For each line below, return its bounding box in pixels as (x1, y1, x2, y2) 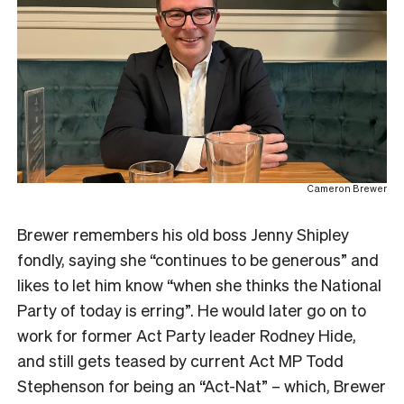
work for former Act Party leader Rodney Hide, (17, 324, 356, 345)
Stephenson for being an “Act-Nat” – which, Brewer (17, 374, 386, 396)
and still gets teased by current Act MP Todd (17, 349, 344, 371)
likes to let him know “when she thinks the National (17, 273, 381, 295)
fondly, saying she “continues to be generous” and (17, 248, 379, 270)
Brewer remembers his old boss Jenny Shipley (17, 223, 349, 244)
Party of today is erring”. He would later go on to (17, 298, 366, 320)
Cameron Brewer (307, 181, 387, 195)
